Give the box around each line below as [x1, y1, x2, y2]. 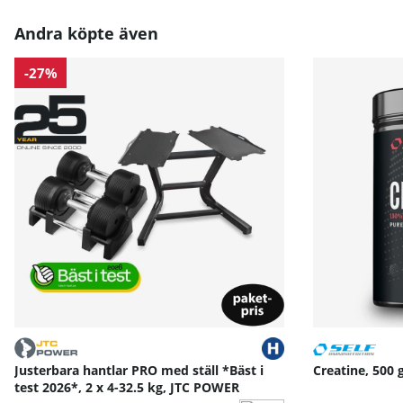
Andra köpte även [14, 22, 158, 45]
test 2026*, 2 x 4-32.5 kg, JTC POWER [14, 379, 239, 397]
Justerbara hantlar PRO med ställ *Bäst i [14, 362, 264, 380]
